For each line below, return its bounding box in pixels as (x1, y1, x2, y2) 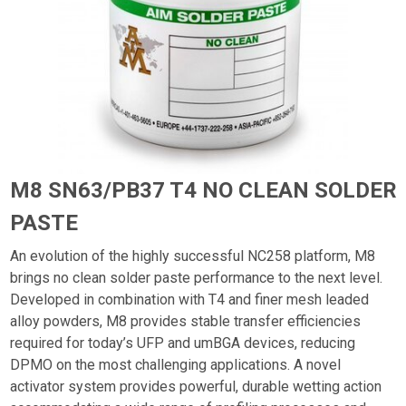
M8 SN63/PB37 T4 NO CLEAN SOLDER (9, 177, 397, 203)
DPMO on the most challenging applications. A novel (9, 355, 341, 373)
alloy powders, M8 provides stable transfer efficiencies (9, 312, 361, 330)
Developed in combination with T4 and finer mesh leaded (9, 290, 369, 308)
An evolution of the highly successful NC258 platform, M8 (9, 246, 375, 265)
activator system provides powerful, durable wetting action (9, 377, 382, 395)
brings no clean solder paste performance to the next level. (9, 268, 382, 286)
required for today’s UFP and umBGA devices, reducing (9, 333, 355, 352)
